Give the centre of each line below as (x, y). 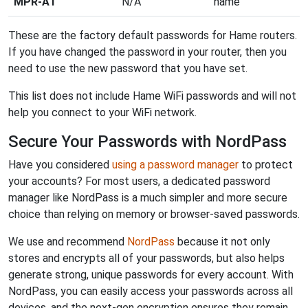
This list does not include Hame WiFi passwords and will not (152, 96)
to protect (266, 165)
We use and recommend (68, 242)
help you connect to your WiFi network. (102, 112)
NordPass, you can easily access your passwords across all (151, 291)
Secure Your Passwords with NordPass (147, 142)
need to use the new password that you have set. (128, 68)
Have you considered (60, 165)
